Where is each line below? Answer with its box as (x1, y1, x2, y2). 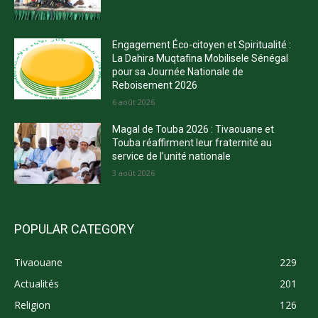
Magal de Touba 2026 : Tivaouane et (112, 124, 275, 136)
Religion (14, 297, 50, 312)
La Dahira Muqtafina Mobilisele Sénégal (112, 53, 289, 65)
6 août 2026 (112, 97, 155, 108)
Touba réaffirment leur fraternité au (112, 137, 273, 149)
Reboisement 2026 (112, 79, 198, 92)
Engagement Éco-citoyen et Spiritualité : (112, 39, 292, 51)
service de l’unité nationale (112, 150, 231, 163)
